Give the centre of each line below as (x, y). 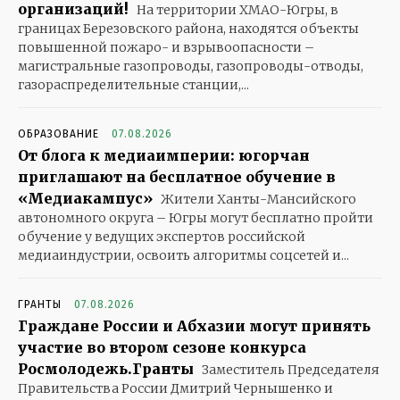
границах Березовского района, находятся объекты (188, 29)
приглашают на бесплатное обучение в (177, 177)
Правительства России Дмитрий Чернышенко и (175, 389)
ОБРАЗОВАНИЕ (58, 134)
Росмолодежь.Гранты (106, 369)
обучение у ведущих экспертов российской (162, 237)
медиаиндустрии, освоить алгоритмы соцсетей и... (183, 256)
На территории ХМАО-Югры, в (236, 10)
